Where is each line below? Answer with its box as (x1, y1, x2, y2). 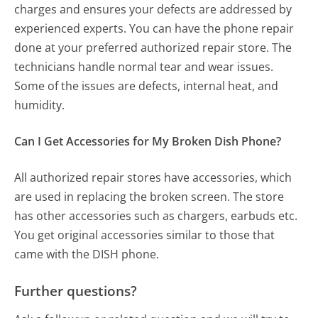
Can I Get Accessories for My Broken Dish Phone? (14, 133, 282, 150)
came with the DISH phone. (14, 246, 160, 263)
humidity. (14, 97, 65, 114)
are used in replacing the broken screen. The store (14, 189, 285, 205)
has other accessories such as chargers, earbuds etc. (14, 208, 298, 224)
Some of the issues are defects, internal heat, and (14, 78, 279, 94)
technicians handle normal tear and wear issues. (14, 59, 274, 75)
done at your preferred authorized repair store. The (14, 40, 292, 56)
